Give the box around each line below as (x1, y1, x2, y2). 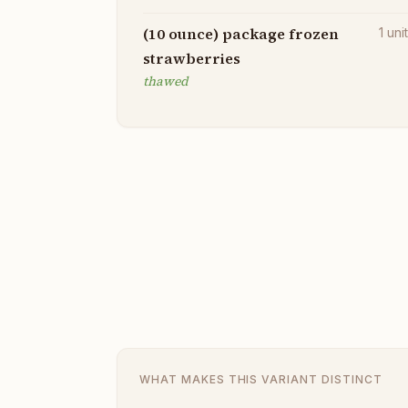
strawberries (143, 48, 240, 69)
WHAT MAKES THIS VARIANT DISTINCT (139, 372, 382, 387)
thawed (143, 72, 189, 91)
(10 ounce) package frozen (143, 24, 339, 45)
